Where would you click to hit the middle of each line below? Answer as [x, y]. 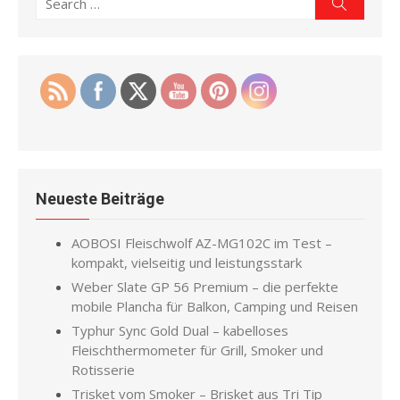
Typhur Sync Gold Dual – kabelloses [180, 330]
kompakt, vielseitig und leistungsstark [187, 262]
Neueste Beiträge [100, 199]
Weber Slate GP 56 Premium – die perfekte [205, 287]
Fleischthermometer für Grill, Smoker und [197, 350]
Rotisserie [103, 370]
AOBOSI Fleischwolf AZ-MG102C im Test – [202, 243]
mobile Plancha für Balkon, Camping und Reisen [215, 306]
